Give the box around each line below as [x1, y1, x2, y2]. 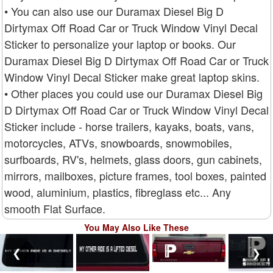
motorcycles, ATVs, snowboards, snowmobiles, [4, 134, 232, 151]
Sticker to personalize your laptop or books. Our [4, 35, 236, 52]
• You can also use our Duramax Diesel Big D [4, 2, 224, 19]
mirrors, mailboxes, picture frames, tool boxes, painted [4, 167, 266, 183]
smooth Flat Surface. [4, 200, 105, 216]
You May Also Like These [84, 221, 189, 233]
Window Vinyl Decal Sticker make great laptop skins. [4, 68, 260, 85]
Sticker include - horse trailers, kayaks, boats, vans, [4, 118, 254, 134]
